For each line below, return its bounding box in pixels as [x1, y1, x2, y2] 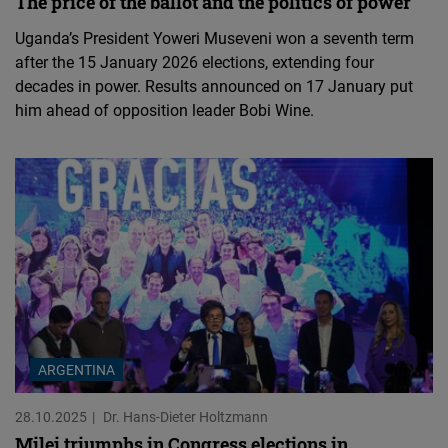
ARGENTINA [38, 359, 115, 379]
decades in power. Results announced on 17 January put [15, 74, 413, 97]
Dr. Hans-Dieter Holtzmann [103, 406, 268, 426]
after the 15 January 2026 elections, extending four [15, 50, 374, 73]
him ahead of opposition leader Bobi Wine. [15, 98, 314, 121]
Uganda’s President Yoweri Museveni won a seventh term [15, 26, 414, 49]
